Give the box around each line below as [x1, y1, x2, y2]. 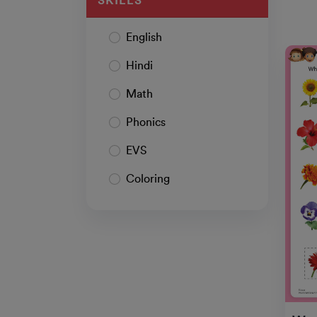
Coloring [126, 173, 170, 185]
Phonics [126, 117, 166, 129]
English [126, 32, 162, 44]
